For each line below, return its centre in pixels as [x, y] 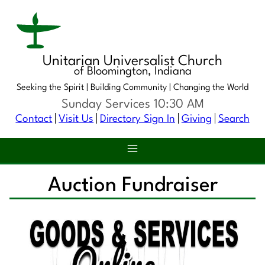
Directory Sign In [138, 119]
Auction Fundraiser [132, 186]
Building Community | [132, 88]
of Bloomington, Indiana [132, 72]
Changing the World [211, 88]
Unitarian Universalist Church [132, 62]
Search [234, 119]
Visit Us [76, 119]
